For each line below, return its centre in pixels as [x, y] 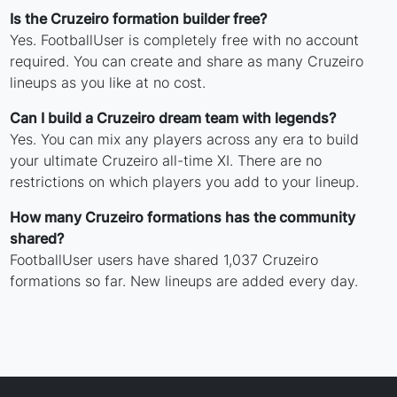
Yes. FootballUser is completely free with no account [185, 40]
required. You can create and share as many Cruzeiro [187, 62]
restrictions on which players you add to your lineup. [185, 182]
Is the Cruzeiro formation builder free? [139, 19]
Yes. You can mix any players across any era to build [185, 140]
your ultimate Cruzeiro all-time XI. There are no [166, 161]
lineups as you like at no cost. [108, 83]
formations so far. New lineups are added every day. [184, 281]
